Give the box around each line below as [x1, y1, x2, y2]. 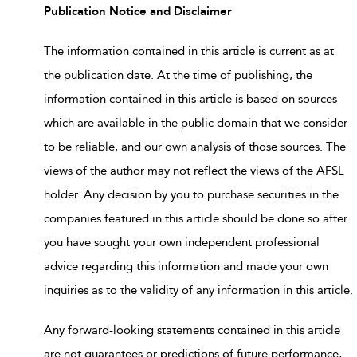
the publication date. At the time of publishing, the [44, 67, 312, 82]
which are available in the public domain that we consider [44, 115, 347, 130]
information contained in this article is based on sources [44, 91, 337, 106]
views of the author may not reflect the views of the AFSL [44, 163, 344, 178]
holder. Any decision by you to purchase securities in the [44, 186, 339, 202]
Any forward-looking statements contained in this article [44, 322, 340, 337]
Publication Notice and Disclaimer [44, 2, 232, 19]
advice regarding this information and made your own [44, 258, 328, 273]
